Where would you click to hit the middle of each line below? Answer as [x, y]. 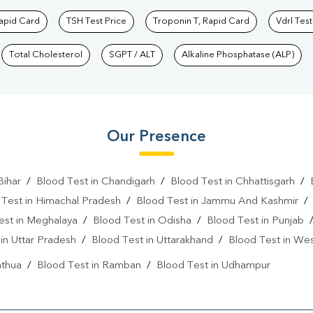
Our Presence [156, 137]
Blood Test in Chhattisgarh [232, 182]
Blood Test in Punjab [255, 221]
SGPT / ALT [132, 55]
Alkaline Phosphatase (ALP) [238, 55]
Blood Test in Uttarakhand [152, 241]
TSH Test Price [96, 22]
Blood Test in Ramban [89, 266]
